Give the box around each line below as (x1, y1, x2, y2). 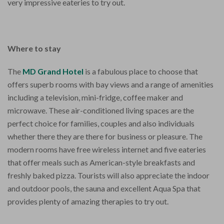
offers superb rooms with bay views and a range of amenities (7, 79, 213, 89)
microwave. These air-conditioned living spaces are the (7, 105, 194, 115)
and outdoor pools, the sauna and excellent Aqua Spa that (7, 183, 200, 193)
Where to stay (7, 43, 61, 53)
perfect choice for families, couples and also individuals (7, 118, 194, 128)
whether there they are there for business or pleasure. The (7, 131, 202, 141)
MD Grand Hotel (22, 66, 85, 76)
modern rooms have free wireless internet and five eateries (7, 144, 206, 154)
